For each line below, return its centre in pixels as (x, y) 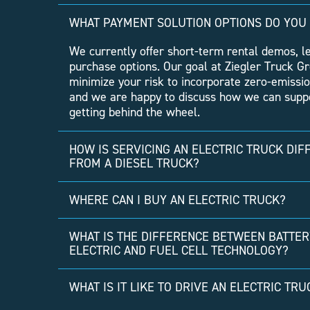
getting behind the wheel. (135, 112)
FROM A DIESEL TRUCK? (134, 164)
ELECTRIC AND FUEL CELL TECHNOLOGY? (179, 251)
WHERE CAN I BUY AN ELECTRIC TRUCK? (177, 200)
